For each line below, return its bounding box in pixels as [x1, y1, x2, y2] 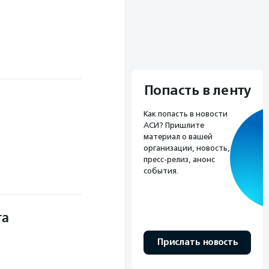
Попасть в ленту [144, 82, 251, 100]
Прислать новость [157, 237, 238, 249]
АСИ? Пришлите [144, 121, 204, 130]
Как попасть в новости [144, 109, 228, 119]
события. [144, 166, 178, 176]
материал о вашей [144, 132, 213, 142]
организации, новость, [144, 144, 230, 153]
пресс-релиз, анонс [144, 155, 215, 165]
